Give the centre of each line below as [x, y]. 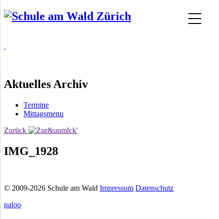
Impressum [117, 188]
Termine [36, 105]
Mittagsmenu [44, 113]
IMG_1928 [31, 151]
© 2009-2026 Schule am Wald [52, 188]
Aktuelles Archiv [46, 84]
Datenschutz [154, 188]
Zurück [16, 130]
